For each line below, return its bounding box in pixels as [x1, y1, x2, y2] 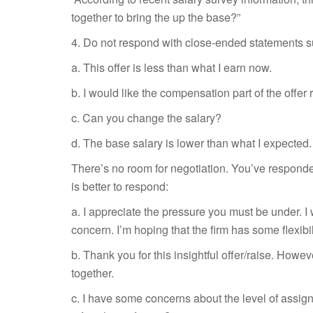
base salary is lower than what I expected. [105, 135, 312, 151]
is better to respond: [71, 178, 168, 194]
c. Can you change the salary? [71, 110, 221, 126]
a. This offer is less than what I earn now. [71, 59, 272, 75]
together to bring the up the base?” [71, 9, 240, 25]
